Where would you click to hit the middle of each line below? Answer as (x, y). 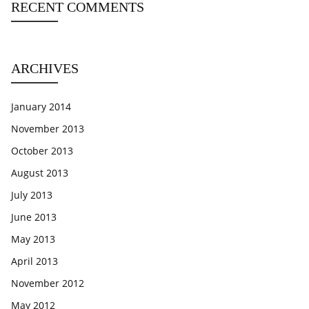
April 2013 (34, 261)
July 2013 (32, 195)
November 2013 (48, 129)
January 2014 (41, 107)
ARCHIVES (45, 68)
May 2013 (33, 239)
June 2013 (34, 217)
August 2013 (40, 173)
